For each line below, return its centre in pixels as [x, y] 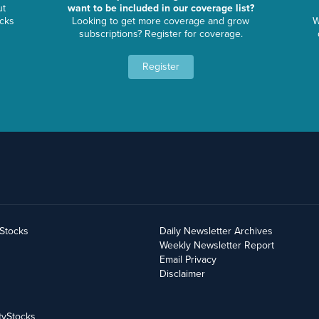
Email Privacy [188, 259]
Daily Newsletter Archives [216, 231]
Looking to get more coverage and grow [161, 21]
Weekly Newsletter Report [217, 245]
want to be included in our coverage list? [161, 9]
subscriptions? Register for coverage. [161, 34]
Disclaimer [182, 273]
